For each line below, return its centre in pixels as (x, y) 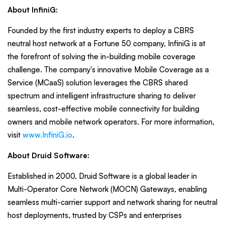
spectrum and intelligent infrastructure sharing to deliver (102, 95)
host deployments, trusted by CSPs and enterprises (95, 215)
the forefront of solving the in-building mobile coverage (101, 56)
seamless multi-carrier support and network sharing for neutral (113, 202)
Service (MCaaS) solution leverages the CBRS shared (98, 82)
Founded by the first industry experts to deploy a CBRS (101, 30)
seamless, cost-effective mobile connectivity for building (103, 108)
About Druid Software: (48, 155)
